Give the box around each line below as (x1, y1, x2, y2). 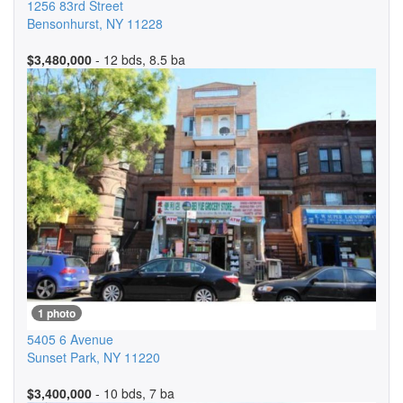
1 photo (38, 305, 76, 321)
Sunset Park (27, 348, 96, 366)
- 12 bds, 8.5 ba (92, 50, 185, 68)
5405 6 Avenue (27, 330, 113, 348)
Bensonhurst (27, 14, 99, 32)
